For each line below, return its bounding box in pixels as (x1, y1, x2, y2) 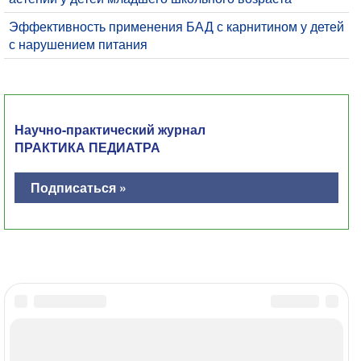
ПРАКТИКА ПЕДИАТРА (15, 137, 160, 156)
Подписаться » (31, 177, 127, 197)
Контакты (106, 311, 161, 330)
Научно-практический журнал (15, 119, 205, 139)
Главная (28, 311, 78, 330)
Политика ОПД (189, 311, 277, 330)
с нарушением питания (9, 34, 147, 53)
